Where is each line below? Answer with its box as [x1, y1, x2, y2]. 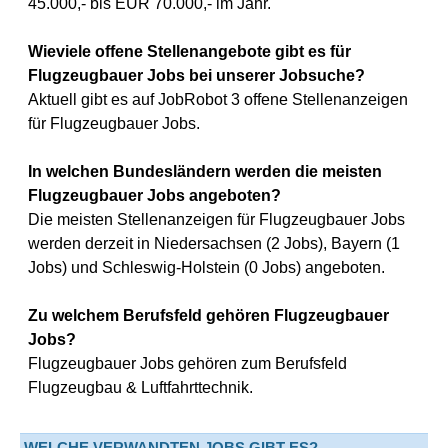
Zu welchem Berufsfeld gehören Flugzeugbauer [28, 307, 389, 324]
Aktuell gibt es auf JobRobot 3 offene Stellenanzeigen [28, 91, 408, 108]
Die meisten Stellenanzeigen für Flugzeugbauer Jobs [28, 211, 405, 228]
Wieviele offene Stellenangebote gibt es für [28, 43, 351, 60]
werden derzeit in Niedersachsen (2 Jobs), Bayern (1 [28, 235, 400, 252]
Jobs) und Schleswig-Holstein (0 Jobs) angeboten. [28, 259, 385, 276]
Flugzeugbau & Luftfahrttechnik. [28, 379, 253, 396]
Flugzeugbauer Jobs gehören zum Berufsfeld [28, 355, 347, 372]
